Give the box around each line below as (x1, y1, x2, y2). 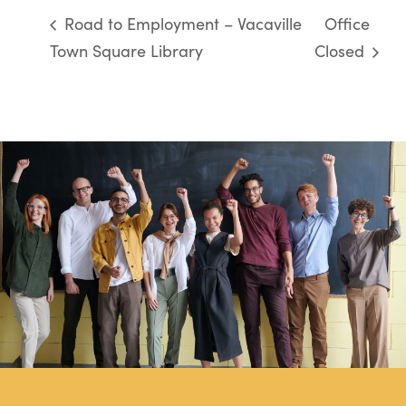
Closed (314, 39, 369, 62)
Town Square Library (50, 39, 203, 62)
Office (324, 13, 370, 35)
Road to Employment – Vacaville (60, 13, 302, 35)
